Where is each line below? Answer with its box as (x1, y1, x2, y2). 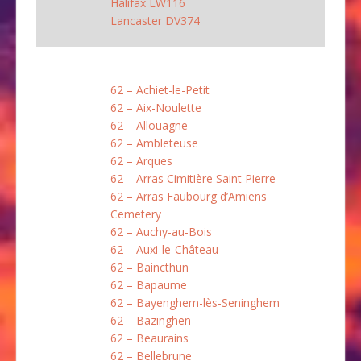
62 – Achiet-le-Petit (110, 81, 210, 98)
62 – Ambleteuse (110, 135, 198, 151)
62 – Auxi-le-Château (110, 241, 218, 257)
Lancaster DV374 (110, 12, 200, 28)
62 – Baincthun (110, 259, 189, 275)
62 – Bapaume (110, 276, 187, 293)
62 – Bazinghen (110, 312, 191, 328)
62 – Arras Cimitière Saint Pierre (110, 170, 276, 186)
